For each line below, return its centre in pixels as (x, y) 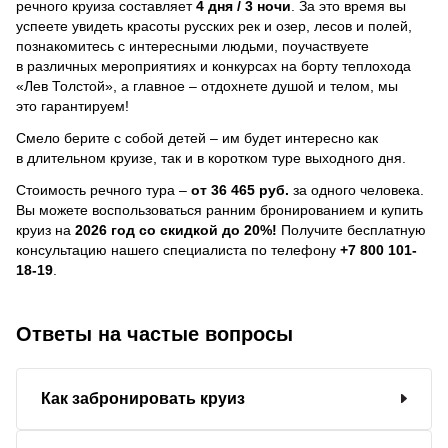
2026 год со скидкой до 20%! (176, 229)
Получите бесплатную (351, 229)
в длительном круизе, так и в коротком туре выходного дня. (211, 157)
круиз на (45, 229)
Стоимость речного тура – (103, 189)
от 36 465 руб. (240, 189)
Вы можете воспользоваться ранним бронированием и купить (219, 209)
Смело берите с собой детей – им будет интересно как (197, 137)
